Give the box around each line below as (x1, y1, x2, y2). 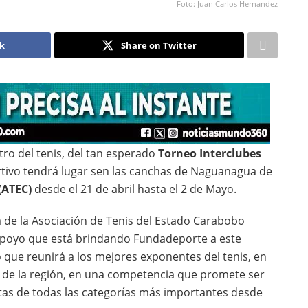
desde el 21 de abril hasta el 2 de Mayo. (32, 181, 236, 197)
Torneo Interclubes (158, 145, 261, 161)
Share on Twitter (120, 38, 197, 52)
